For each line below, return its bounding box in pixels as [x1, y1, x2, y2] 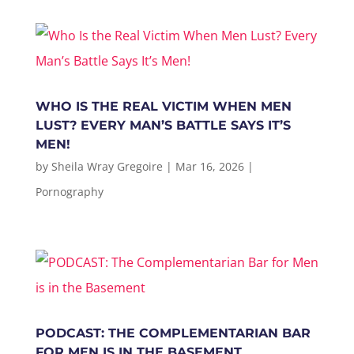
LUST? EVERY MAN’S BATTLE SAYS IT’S [35, 118, 291, 133]
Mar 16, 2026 [175, 159, 244, 174]
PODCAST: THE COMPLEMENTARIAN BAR [35, 326, 311, 341]
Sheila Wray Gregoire [51, 159, 163, 174]
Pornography [35, 184, 104, 199]
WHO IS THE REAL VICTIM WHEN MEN [35, 99, 292, 114]
